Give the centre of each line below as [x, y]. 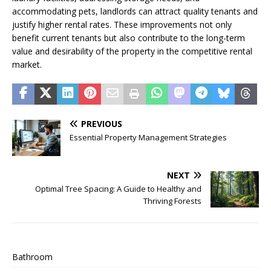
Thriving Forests [172, 201]
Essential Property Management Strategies [148, 137]
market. [27, 64]
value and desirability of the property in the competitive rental [132, 51]
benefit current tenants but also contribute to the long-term [129, 38]
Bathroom [32, 256]
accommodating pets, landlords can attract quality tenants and [135, 11]
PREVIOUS [102, 123]
